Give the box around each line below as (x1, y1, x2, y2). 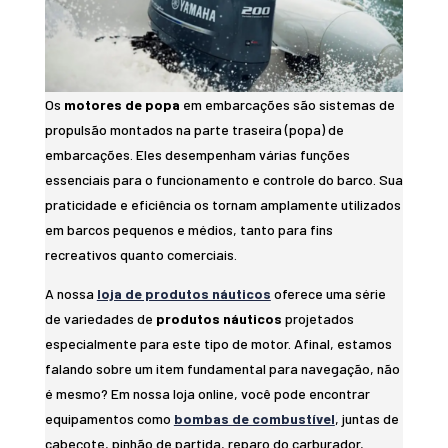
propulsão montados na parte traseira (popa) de (44, 121, 344, 139)
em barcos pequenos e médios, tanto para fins (44, 221, 333, 239)
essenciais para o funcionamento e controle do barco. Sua (44, 171, 403, 189)
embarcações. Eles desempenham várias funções (44, 146, 350, 164)
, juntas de (334, 410, 399, 428)
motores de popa (63, 96, 180, 114)
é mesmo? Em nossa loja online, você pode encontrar (44, 385, 370, 403)
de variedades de (44, 310, 156, 328)
